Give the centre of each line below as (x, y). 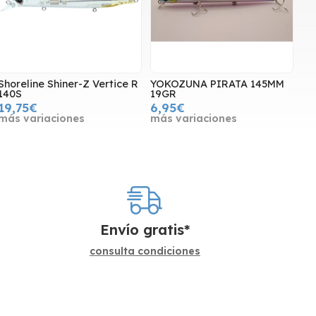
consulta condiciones (145, 251)
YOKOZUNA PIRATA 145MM (217, 84)
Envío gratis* (145, 229)
